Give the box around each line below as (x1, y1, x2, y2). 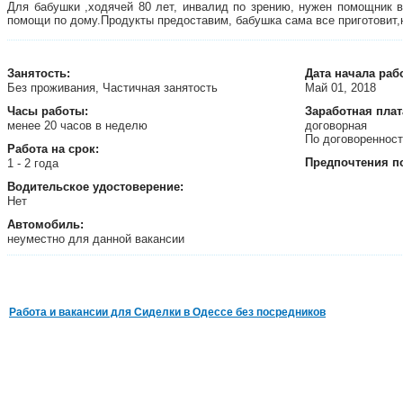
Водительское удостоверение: (7, 180, 184, 193)
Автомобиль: (7, 218, 84, 231)
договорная (305, 119, 371, 132)
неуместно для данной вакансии (7, 232, 188, 246)
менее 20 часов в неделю (7, 119, 151, 132)
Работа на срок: (7, 142, 99, 156)
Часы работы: (7, 104, 88, 118)
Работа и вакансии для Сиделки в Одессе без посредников (9, 306, 326, 318)
